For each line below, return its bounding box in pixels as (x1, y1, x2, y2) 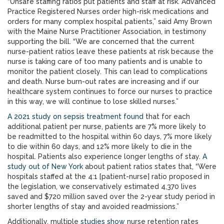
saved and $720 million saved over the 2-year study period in (7, 192, 215, 200)
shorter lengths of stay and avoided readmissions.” (7, 202, 179, 210)
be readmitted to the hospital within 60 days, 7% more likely (7, 132, 212, 140)
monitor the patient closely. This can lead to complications (7, 67, 207, 75)
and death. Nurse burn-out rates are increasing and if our (7, 77, 199, 85)
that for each (143, 112, 190, 120)
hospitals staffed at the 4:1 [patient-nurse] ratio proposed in (7, 172, 209, 180)
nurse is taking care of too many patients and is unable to (7, 57, 202, 65)
